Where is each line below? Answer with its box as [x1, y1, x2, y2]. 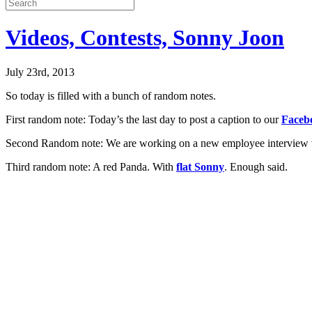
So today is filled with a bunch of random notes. [6, 89, 216, 102]
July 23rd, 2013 [6, 65, 75, 78]
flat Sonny [176, 160, 224, 173]
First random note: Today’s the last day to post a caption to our [6, 113, 281, 125]
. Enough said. [224, 160, 288, 173]
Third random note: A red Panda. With [6, 160, 176, 173]
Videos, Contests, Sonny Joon [6, 25, 284, 51]
